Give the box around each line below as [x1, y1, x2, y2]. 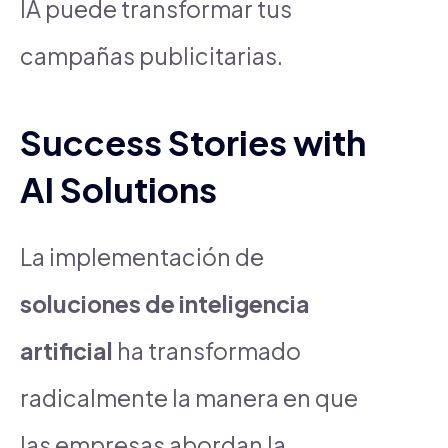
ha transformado [113, 335, 301, 365]
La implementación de [20, 241, 264, 271]
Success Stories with [20, 119, 366, 164]
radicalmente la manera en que [20, 382, 358, 412]
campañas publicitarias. [20, 40, 283, 70]
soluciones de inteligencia [20, 288, 310, 318]
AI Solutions [20, 166, 217, 211]
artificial [20, 335, 113, 365]
